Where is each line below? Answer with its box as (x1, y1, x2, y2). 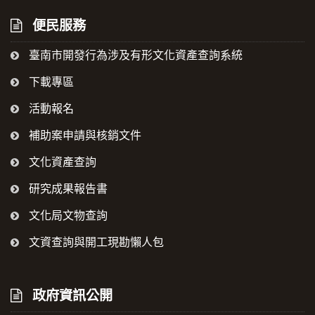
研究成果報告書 (26, 182, 108, 196)
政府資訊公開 (29, 288, 112, 304)
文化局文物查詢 (26, 209, 108, 223)
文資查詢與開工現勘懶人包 (26, 236, 164, 250)
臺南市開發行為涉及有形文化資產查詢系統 (26, 49, 243, 63)
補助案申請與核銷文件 (26, 129, 141, 143)
